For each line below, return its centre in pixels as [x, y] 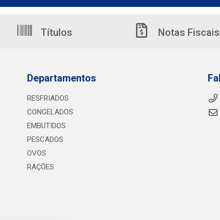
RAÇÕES [40, 167]
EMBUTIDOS [46, 126]
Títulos [55, 32]
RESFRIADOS [48, 98]
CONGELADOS [50, 112]
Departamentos [61, 78]
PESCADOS [45, 139]
